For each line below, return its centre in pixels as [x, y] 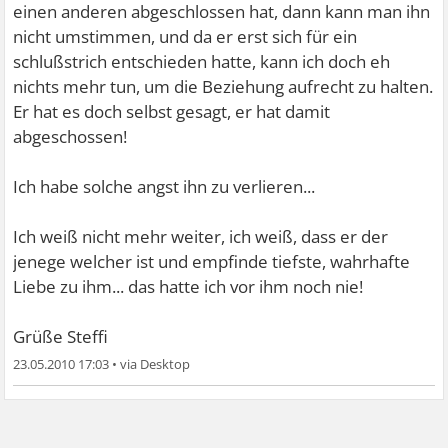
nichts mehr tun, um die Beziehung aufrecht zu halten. [223, 86]
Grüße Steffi [61, 336]
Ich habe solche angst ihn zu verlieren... [164, 186]
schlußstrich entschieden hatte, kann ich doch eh [202, 61]
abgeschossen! [70, 136]
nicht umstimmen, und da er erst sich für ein [185, 36]
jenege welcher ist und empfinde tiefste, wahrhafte [212, 261]
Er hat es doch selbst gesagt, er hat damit [172, 111]
